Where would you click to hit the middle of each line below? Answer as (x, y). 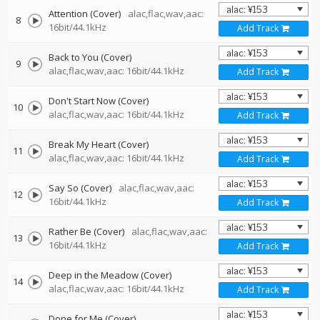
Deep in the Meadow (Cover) (110, 275)
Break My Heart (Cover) (99, 144)
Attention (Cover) (85, 14)
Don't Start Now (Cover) (99, 101)
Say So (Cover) (80, 188)
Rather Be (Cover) (86, 231)
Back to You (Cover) (90, 57)
